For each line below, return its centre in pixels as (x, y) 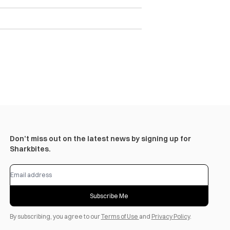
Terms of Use (120, 216)
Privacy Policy (170, 216)
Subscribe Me (109, 196)
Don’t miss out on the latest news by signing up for (100, 139)
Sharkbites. (30, 149)
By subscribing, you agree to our (55, 216)
